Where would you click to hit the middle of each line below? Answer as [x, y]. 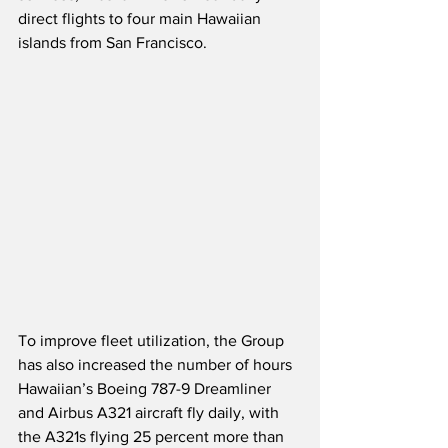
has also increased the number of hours [157, 365]
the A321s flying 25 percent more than [153, 437]
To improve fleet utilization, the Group [153, 341]
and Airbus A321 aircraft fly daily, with [150, 413]
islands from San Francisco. [112, 43]
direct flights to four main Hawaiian [141, 19]
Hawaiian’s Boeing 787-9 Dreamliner [146, 389]
